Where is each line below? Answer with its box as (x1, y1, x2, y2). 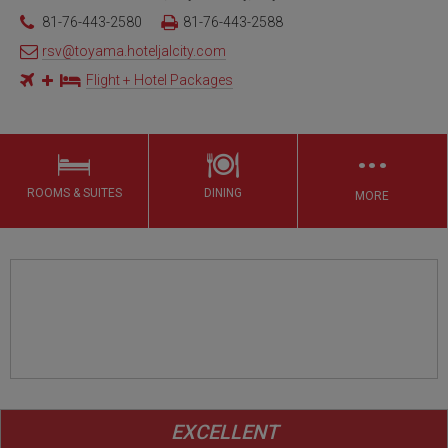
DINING (204, 186, 243, 200)
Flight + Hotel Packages (86, 72, 233, 89)
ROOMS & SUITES (26, 186, 122, 200)
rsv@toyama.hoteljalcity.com (42, 43, 226, 60)
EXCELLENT (170, 420, 278, 444)
